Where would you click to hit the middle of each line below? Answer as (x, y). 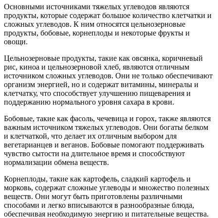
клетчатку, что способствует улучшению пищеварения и (97, 93)
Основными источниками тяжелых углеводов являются (97, 6)
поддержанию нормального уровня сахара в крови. (89, 102)
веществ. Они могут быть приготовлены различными (93, 196)
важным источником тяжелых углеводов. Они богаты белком (106, 127)
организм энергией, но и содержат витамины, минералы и (101, 84)
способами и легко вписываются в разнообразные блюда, (99, 205)
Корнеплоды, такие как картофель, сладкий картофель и (97, 179)
